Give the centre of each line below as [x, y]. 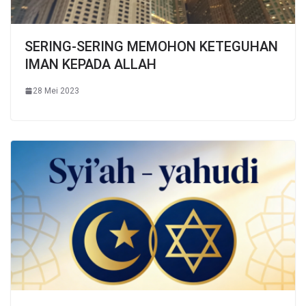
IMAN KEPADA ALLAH [91, 64]
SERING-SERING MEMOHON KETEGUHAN [151, 46]
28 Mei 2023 [56, 91]
